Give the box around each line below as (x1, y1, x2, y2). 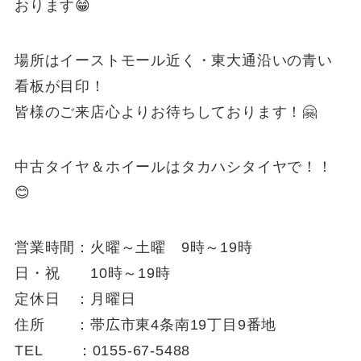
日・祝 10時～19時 (14, 264, 171, 281)
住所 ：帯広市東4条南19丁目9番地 (14, 316, 277, 333)
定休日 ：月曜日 (14, 290, 136, 307)
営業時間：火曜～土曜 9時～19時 (14, 239, 253, 255)
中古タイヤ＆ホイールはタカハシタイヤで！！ (14, 158, 333, 175)
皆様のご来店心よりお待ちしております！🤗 (14, 104, 318, 121)
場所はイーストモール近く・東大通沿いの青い (14, 52, 333, 69)
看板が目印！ (14, 78, 106, 95)
